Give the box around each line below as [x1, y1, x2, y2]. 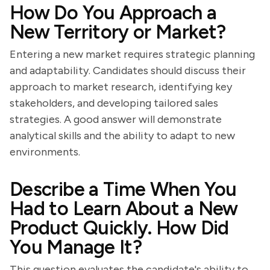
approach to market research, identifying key [10, 80, 232, 93]
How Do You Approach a [10, 1, 217, 24]
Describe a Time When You [10, 178, 237, 201]
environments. [10, 145, 80, 159]
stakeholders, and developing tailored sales [10, 96, 218, 110]
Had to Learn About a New [10, 197, 238, 220]
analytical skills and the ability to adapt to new [10, 129, 235, 142]
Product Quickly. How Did [10, 216, 229, 239]
